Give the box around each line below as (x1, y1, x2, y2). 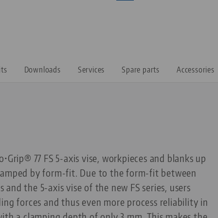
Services (77, 65, 105, 75)
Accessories (177, 65, 215, 75)
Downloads (24, 65, 61, 75)
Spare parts (122, 65, 160, 75)
